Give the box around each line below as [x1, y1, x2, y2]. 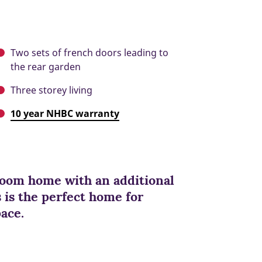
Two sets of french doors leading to [11, 46, 168, 60]
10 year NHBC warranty [11, 107, 119, 120]
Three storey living [11, 84, 95, 97]
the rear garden [11, 60, 83, 74]
